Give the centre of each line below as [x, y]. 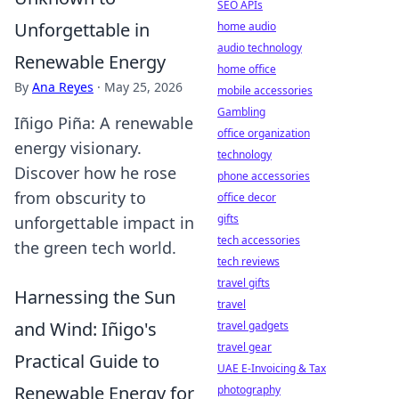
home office [247, 69]
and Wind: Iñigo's [85, 329]
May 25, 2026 [143, 87]
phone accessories [264, 176]
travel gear [244, 347]
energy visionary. [78, 148]
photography [249, 390]
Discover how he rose [95, 173]
